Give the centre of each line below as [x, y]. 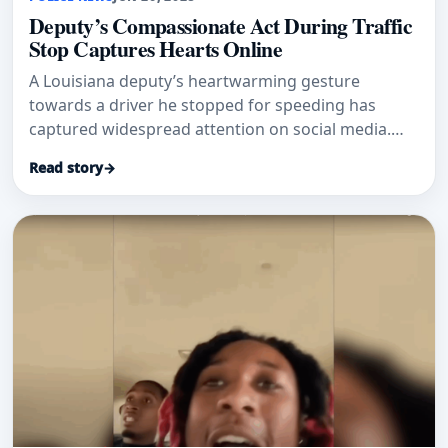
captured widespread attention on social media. [210, 129]
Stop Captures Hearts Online [156, 49]
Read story [66, 168]
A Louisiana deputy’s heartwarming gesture [194, 81]
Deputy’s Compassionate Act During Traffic [221, 26]
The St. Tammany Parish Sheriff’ [148, 153]
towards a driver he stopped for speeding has [202, 105]
